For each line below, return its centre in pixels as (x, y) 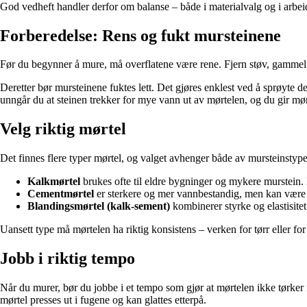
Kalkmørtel (54, 182)
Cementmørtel (61, 194)
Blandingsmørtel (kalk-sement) (99, 206)
